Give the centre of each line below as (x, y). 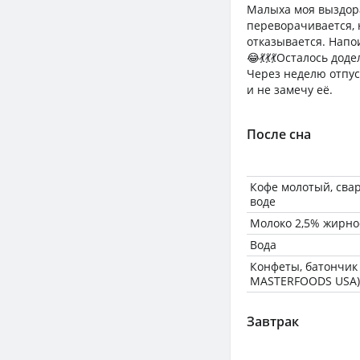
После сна (279, 134)
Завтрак (273, 321)
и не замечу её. (290, 90)
